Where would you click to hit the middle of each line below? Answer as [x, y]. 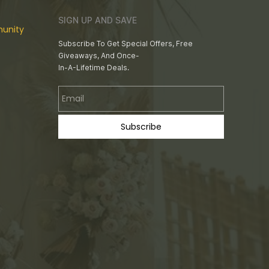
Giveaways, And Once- [99, 56]
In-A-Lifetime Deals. [94, 68]
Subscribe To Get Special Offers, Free [125, 44]
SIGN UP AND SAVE [98, 20]
